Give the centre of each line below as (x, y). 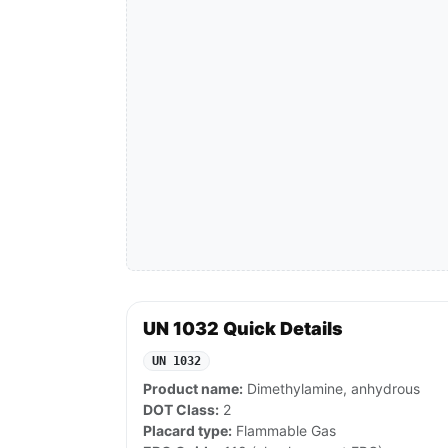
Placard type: (187, 431)
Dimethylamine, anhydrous (331, 389)
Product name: (193, 389)
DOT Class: (181, 410)
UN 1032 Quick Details (243, 329)
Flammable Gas (284, 431)
